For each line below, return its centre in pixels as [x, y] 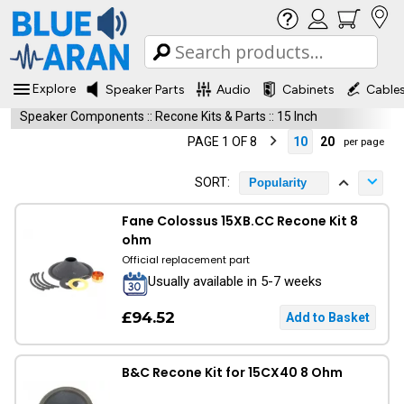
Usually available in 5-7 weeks [235, 281]
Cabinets [308, 89]
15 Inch [297, 116]
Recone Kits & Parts [211, 116]
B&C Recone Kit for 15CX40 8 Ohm [232, 372]
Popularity [278, 183]
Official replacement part [186, 260]
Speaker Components [82, 116]
